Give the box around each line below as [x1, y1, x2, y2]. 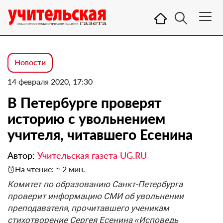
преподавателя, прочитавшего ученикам [7, 203, 169, 213]
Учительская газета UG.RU [37, 150, 147, 161]
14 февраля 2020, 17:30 [7, 77, 93, 86]
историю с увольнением [7, 110, 165, 127]
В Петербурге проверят [7, 94, 161, 111]
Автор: [7, 150, 37, 161]
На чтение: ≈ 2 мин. [15, 164, 85, 174]
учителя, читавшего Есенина [7, 126, 193, 143]
